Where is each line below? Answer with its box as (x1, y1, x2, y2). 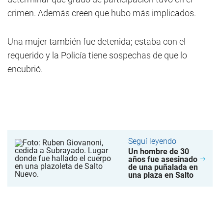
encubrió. (7, 64, 43, 74)
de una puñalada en (128, 163, 198, 172)
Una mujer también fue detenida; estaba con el (7, 36, 186, 47)
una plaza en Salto (128, 170, 193, 180)
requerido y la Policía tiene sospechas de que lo (7, 50, 187, 60)
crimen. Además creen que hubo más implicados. (7, 8, 196, 18)
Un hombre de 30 (128, 147, 189, 156)
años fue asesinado (128, 155, 197, 164)
